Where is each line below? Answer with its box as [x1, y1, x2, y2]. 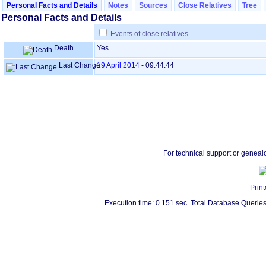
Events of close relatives [110, 30, 188, 38]
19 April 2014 [97, 61, 140, 69]
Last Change [57, 61, 100, 69]
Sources [139, 1, 167, 9]
